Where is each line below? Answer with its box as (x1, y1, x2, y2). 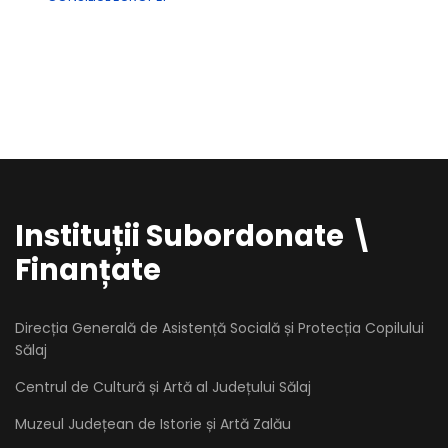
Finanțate (15, 250, 161, 290)
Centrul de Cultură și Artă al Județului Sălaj (15, 377, 311, 397)
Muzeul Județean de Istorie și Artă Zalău (15, 414, 291, 434)
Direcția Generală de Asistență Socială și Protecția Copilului (15, 318, 424, 338)
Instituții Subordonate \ (15, 216, 373, 256)
